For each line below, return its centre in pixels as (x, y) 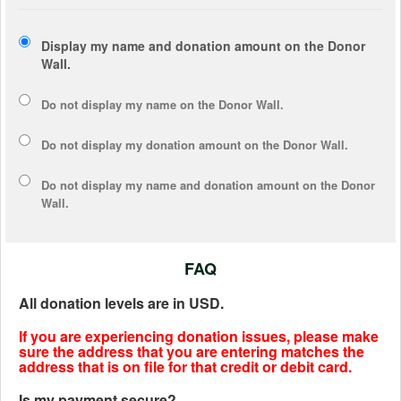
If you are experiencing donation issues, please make (199, 336)
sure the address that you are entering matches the (192, 351)
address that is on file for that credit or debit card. (185, 366)
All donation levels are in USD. (121, 303)
